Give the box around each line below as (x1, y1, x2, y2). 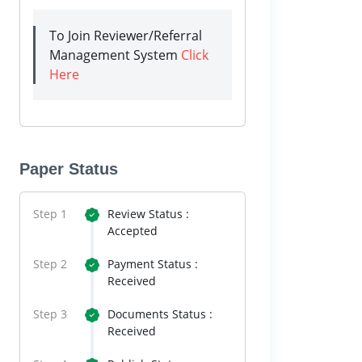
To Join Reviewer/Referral (49, 27, 202, 44)
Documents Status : (107, 306, 213, 322)
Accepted (107, 223, 158, 238)
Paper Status (19, 160, 118, 178)
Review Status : (107, 206, 189, 221)
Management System (49, 46, 181, 64)
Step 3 (33, 306, 67, 322)
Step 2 (33, 256, 67, 271)
